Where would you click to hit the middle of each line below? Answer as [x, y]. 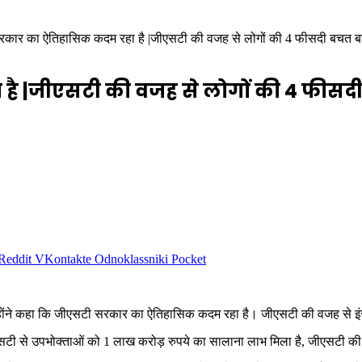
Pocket [189, 259]
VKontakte [63, 259]
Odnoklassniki [131, 259]
